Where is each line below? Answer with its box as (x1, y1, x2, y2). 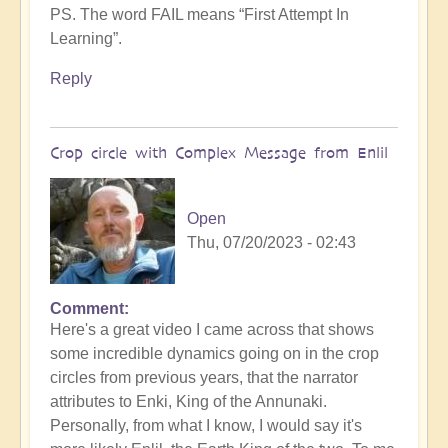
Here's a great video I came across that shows (50, 321, 374, 339)
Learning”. (50, 30, 122, 48)
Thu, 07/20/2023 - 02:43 (187, 234, 356, 252)
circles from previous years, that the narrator (50, 369, 358, 387)
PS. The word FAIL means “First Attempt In (50, 6, 349, 24)
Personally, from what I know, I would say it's (50, 417, 362, 435)
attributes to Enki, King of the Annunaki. (50, 393, 327, 411)
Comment (50, 300, 124, 318)
